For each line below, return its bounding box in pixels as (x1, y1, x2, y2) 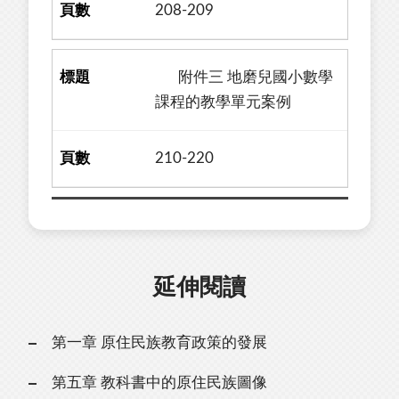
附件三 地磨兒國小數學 (155, 69, 334, 85)
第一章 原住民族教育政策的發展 (51, 335, 267, 351)
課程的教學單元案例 (155, 94, 292, 110)
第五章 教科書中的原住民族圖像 (51, 375, 267, 391)
